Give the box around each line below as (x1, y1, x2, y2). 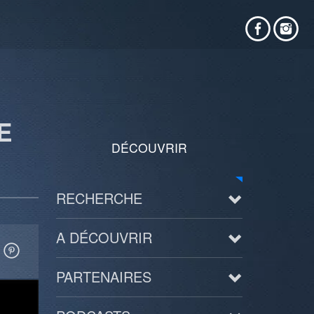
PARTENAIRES (55, 266, 151, 287)
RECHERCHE (55, 188, 142, 208)
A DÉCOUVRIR (55, 227, 152, 247)
